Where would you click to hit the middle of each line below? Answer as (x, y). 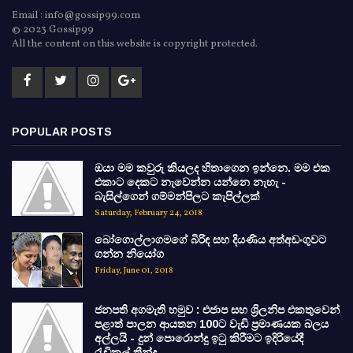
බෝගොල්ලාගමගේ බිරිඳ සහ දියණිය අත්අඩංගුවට (210, 240)
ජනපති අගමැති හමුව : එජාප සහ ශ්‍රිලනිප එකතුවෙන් (217, 309)
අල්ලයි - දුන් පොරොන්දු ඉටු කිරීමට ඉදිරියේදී (199, 338)
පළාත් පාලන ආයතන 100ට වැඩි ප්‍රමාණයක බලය (212, 323)
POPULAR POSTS (62, 132)
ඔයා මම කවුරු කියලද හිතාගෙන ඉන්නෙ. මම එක (212, 168)
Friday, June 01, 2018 (134, 271)
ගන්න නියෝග (129, 254)
